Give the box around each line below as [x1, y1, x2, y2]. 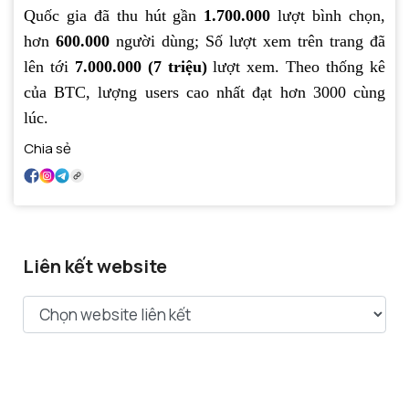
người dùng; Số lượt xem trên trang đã [110, 32, 385, 51]
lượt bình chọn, [278, 6, 386, 26]
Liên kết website [23, 254, 167, 279]
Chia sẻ [24, 139, 71, 159]
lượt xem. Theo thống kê [206, 58, 386, 77]
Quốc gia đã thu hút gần [24, 6, 204, 26]
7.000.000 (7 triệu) [74, 58, 207, 77]
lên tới [24, 58, 75, 77]
